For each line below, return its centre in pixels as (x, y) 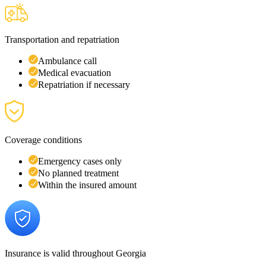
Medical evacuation (75, 72)
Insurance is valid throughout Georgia (75, 253)
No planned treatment (78, 173)
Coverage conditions (43, 140)
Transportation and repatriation (62, 39)
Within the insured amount (87, 185)
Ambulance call (67, 61)
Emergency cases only (80, 161)
